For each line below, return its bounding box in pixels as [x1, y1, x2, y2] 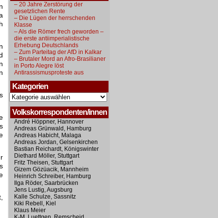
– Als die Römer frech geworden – [14, 28, 104, 35]
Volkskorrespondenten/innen [12, 108, 107, 116]
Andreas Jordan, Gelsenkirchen [14, 139, 98, 145]
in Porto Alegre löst [14, 62, 64, 69]
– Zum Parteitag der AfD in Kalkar [14, 49, 102, 55]
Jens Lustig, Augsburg [14, 186, 73, 193]
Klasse [14, 21, 32, 28]
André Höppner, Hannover [14, 118, 84, 125]
